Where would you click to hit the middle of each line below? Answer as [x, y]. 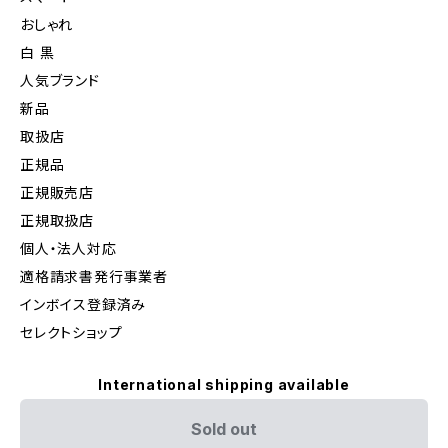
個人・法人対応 [68, 249]
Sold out [224, 429]
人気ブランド [60, 81]
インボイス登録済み [83, 305]
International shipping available [224, 385]
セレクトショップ [71, 333]
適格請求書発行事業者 [94, 277]
